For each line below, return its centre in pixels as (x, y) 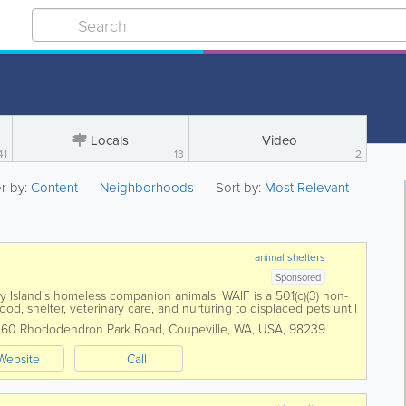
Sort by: (239, 187)
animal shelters (290, 257)
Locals (110, 140)
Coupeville (198, 329)
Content (57, 187)
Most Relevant (307, 187)
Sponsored (299, 277)
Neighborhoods (147, 187)
